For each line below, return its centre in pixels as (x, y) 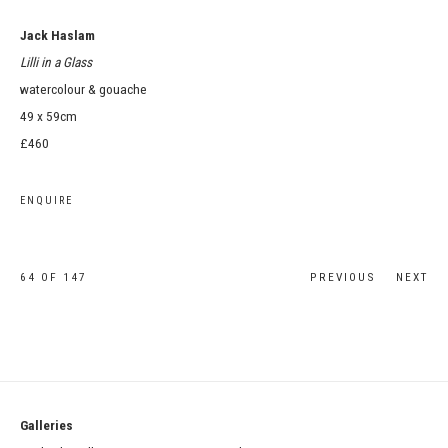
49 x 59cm (48, 116)
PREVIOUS (343, 277)
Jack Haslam (57, 35)
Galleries (207, 425)
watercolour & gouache (83, 89)
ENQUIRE (46, 200)
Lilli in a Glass (56, 62)
